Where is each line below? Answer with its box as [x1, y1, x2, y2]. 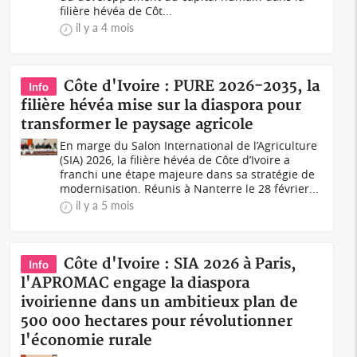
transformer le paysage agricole [21, 116, 254, 134]
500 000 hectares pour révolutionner [21, 312, 293, 331]
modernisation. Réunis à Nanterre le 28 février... [60, 181, 320, 196]
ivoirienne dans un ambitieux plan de [21, 293, 299, 312]
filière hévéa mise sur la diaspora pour [21, 96, 302, 115]
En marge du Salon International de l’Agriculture [60, 138, 318, 153]
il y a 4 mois [76, 21, 135, 34]
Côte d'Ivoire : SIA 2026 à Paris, [64, 255, 297, 273]
